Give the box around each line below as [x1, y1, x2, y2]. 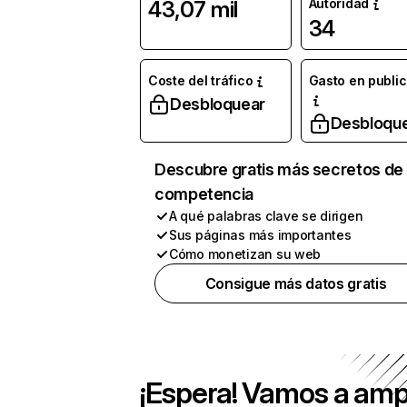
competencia [154, 184, 254, 203]
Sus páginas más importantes [169, 227, 352, 243]
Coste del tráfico [148, 73, 253, 88]
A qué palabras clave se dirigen [169, 208, 363, 223]
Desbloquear [170, 94, 266, 114]
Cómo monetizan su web [169, 246, 322, 262]
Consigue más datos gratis [204, 274, 387, 293]
